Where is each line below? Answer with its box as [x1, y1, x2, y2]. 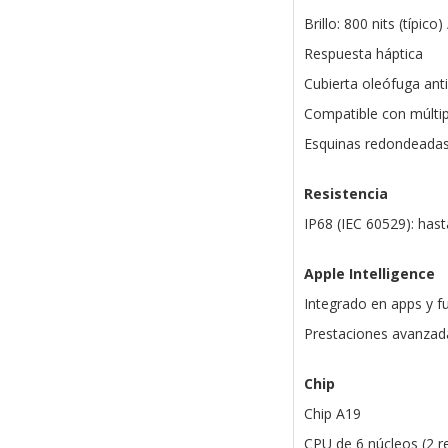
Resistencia [303, 184, 388, 203]
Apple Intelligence [303, 264, 435, 283]
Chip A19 [303, 404, 361, 423]
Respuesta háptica [303, 44, 423, 63]
